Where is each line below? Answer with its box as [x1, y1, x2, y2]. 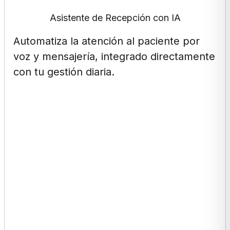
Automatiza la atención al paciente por [13, 34, 200, 47]
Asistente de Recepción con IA [49, 12, 181, 23]
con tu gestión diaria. [13, 65, 115, 78]
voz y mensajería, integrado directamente [13, 50, 216, 63]
